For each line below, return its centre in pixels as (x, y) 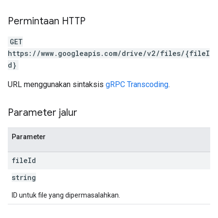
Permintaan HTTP (47, 21)
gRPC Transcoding (137, 84)
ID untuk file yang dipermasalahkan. (66, 195)
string (24, 177)
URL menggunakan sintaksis (57, 84)
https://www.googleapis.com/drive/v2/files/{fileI (109, 53)
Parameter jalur (43, 113)
